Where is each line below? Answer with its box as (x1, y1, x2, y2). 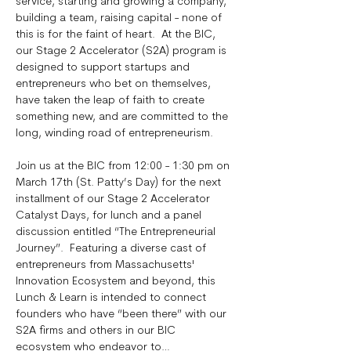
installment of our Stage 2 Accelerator (16, 194, 213, 205)
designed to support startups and (16, 62, 193, 74)
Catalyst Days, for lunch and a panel (16, 210, 204, 222)
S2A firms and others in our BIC (16, 325, 179, 337)
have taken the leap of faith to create (16, 95, 208, 107)
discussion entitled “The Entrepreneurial (16, 226, 219, 238)
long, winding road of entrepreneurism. (16, 128, 216, 139)
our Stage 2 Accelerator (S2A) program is (16, 45, 230, 57)
